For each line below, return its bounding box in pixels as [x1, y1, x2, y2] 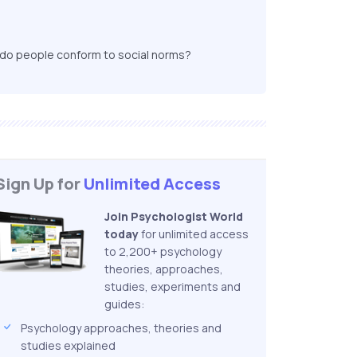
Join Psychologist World [104, 208, 243, 224]
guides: [104, 296, 144, 312]
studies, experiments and [104, 278, 241, 294]
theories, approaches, [104, 261, 223, 277]
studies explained [21, 337, 116, 353]
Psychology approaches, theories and [21, 320, 222, 335]
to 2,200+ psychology [104, 243, 222, 259]
